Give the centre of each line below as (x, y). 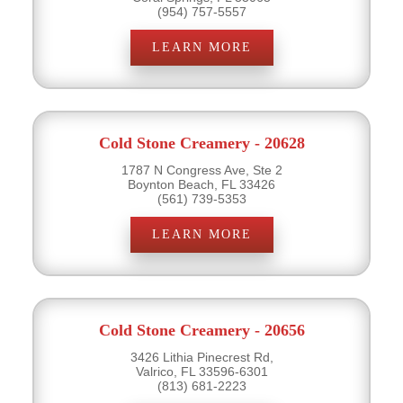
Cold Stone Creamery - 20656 (201, 330)
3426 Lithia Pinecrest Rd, (201, 357)
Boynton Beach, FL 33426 (201, 184)
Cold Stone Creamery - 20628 (201, 143)
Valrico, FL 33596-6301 (201, 371)
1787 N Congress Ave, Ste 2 (201, 170)
